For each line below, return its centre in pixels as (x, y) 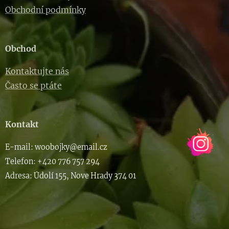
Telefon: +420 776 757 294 (52, 162)
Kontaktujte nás (37, 71)
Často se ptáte (33, 86)
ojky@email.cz (81, 147)
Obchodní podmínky (45, 10)
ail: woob (38, 147)
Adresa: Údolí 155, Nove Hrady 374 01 (71, 176)
